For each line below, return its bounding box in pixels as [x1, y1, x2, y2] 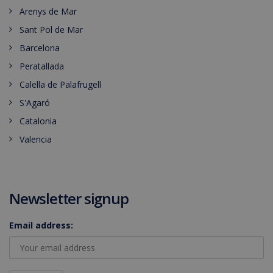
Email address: [9, 219, 73, 231]
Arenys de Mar [19, 5, 77, 17]
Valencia [19, 133, 52, 145]
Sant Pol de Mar [19, 24, 83, 35]
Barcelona [19, 42, 60, 54]
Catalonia [19, 115, 57, 127]
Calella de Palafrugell [19, 79, 101, 90]
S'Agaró [19, 97, 50, 108]
